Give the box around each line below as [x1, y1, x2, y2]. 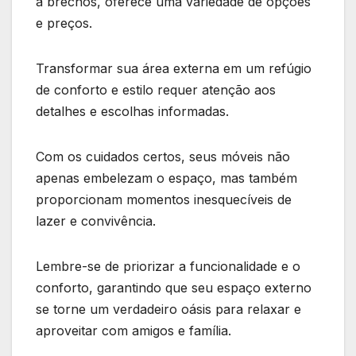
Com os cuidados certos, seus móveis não [36, 148, 290, 164]
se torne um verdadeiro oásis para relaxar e [36, 300, 301, 317]
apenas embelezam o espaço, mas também [36, 169, 297, 186]
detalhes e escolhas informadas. [36, 103, 233, 119]
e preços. [36, 14, 92, 31]
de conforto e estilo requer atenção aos [36, 81, 276, 98]
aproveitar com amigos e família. [36, 322, 231, 339]
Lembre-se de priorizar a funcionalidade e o [36, 257, 300, 274]
